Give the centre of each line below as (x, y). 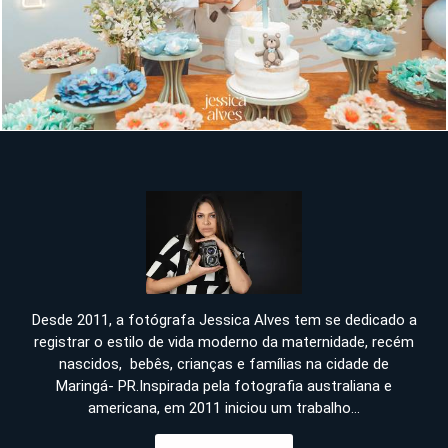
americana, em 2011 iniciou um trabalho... (224, 408)
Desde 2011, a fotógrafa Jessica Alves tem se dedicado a (224, 320)
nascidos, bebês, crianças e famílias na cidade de (224, 364)
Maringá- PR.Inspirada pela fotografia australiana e (224, 386)
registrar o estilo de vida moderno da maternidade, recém (224, 342)
